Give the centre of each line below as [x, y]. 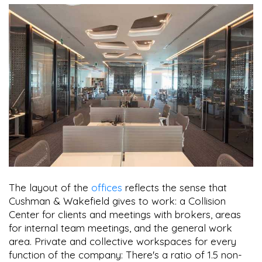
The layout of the [50, 188]
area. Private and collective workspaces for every [123, 242]
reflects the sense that [175, 188]
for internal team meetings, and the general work [120, 228]
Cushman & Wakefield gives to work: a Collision [117, 201]
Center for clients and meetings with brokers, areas [125, 215]
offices [107, 188]
